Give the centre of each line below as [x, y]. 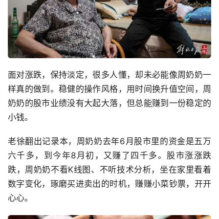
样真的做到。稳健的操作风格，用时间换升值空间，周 [109, 89]
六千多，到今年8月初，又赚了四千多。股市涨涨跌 [109, 155]
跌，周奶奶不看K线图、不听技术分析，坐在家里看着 [109, 169]
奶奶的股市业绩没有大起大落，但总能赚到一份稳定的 [109, 103]
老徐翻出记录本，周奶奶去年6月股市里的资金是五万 [109, 141]
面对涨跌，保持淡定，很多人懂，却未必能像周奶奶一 [109, 75]
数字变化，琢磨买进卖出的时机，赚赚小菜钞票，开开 [109, 184]
